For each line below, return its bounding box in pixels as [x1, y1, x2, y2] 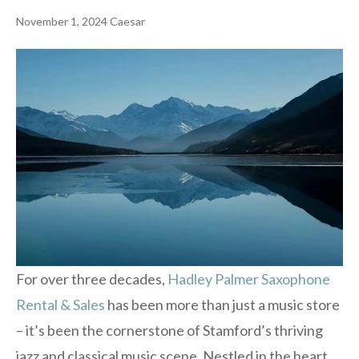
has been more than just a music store [105, 296, 340, 314]
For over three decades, [16, 270, 167, 288]
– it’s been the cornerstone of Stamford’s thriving [16, 321, 323, 340]
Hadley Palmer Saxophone [167, 270, 330, 288]
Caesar [110, 14, 145, 28]
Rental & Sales [16, 296, 105, 314]
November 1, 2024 [16, 14, 107, 28]
